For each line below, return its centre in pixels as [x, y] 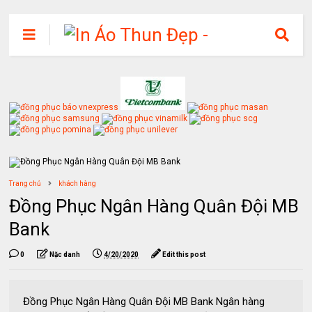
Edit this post [184, 255]
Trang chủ [25, 184]
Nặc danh [65, 255]
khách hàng [78, 184]
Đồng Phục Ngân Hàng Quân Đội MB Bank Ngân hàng [144, 302]
